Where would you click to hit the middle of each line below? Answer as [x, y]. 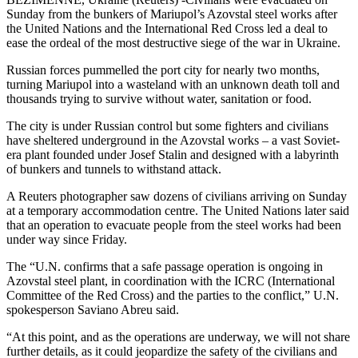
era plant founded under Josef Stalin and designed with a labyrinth [173, 154]
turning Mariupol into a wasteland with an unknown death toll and [173, 84]
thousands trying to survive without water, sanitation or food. [159, 98]
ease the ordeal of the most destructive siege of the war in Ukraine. [173, 42]
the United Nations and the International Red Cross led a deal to [167, 28]
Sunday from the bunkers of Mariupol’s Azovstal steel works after [172, 14]
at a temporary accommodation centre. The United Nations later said [178, 210]
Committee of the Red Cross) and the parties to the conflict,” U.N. [173, 295]
